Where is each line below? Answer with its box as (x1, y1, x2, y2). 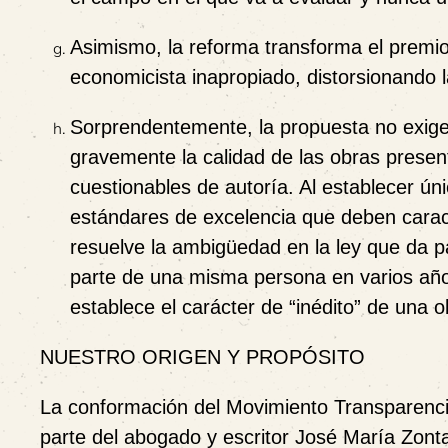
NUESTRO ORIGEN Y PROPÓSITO (40, 346, 365, 368)
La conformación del (40, 396, 226, 418)
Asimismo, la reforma (70, 36, 265, 58)
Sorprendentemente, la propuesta (70, 116, 375, 138)
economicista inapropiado (70, 66, 295, 88)
